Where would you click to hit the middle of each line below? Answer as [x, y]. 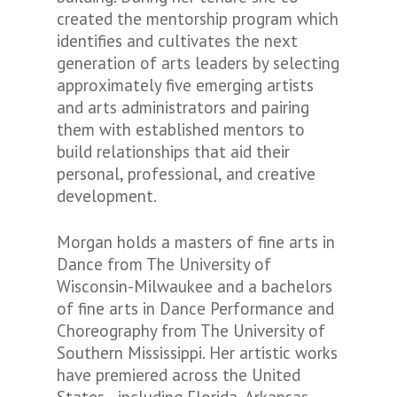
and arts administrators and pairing [183, 107]
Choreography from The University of [191, 331]
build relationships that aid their [173, 152]
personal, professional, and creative [186, 174]
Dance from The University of [164, 264]
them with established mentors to [181, 129]
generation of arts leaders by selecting [198, 63]
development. [109, 196]
